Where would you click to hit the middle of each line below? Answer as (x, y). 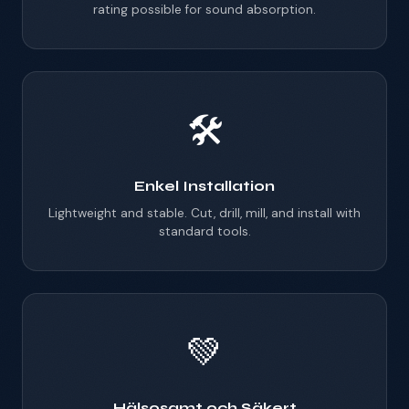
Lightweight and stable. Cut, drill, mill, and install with (204, 213)
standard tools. (204, 231)
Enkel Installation (204, 185)
